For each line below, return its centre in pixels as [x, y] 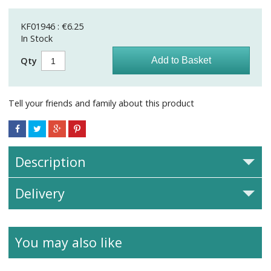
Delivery [40, 194]
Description [51, 162]
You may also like [69, 243]
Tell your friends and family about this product [102, 103]
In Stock [37, 38]
